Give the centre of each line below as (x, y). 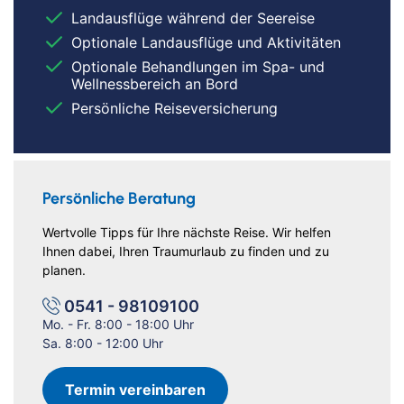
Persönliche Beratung (119, 198)
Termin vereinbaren (135, 389)
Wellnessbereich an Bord (155, 83)
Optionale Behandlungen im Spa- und (198, 66)
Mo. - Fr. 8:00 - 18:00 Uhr (118, 324)
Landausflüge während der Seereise (193, 18)
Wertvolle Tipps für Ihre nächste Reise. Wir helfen (187, 232)
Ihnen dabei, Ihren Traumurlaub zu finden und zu (186, 251)
